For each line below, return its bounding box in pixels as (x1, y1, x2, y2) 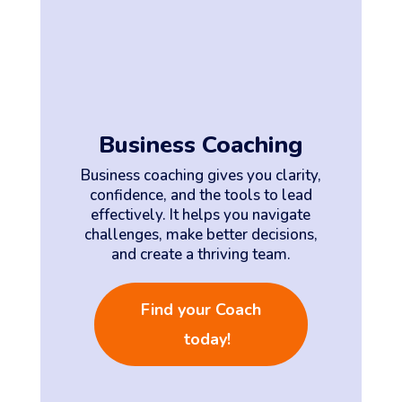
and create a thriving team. (110, 244, 291, 266)
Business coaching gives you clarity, (80, 165, 321, 187)
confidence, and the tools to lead (89, 185, 312, 206)
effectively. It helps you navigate (91, 205, 311, 226)
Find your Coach (140, 299, 261, 321)
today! (183, 328, 231, 351)
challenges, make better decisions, (83, 224, 318, 246)
